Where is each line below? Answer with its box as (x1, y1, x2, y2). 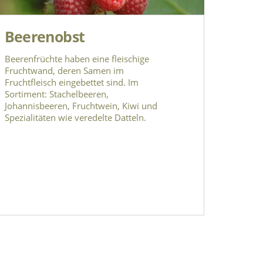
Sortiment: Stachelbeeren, (4, 88, 109, 100)
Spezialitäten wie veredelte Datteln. (4, 112, 146, 124)
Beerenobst (4, 26, 85, 47)
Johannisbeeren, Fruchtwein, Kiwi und (4, 100, 157, 112)
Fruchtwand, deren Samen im (4, 65, 124, 77)
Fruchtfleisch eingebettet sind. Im (4, 76, 139, 89)
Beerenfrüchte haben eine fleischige (4, 53, 149, 65)
